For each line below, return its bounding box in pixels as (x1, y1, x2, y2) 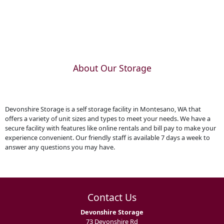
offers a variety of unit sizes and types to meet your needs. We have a (4, 113, 210, 123)
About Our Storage (72, 62, 151, 74)
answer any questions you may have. (4, 142, 115, 151)
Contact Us (87, 190, 136, 204)
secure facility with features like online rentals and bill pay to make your (4, 123, 216, 132)
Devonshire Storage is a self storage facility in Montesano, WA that (4, 104, 201, 113)
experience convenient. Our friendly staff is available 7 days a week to (4, 132, 210, 142)
